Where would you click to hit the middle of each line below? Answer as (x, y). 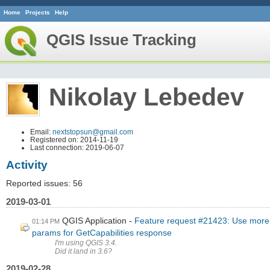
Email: (41, 131)
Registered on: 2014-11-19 (74, 139)
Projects (38, 13)
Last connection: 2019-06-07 (77, 147)
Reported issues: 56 (44, 184)
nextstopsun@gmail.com (93, 131)
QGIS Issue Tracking (121, 39)
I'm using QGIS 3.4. (86, 243)
